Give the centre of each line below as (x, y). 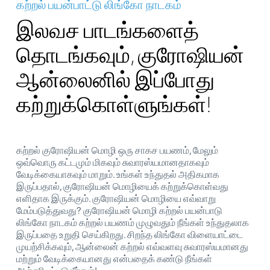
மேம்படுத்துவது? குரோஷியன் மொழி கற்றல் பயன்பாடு (119, 210)
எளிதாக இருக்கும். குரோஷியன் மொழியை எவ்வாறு (116, 198)
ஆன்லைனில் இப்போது (115, 80)
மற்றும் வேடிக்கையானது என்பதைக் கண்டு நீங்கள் (114, 259)
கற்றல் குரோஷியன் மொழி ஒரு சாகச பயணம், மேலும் (117, 150)
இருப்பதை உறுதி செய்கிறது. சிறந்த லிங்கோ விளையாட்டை (130, 234)
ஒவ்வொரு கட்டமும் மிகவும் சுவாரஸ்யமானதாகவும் (113, 162)
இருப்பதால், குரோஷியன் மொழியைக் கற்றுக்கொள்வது (122, 186)
